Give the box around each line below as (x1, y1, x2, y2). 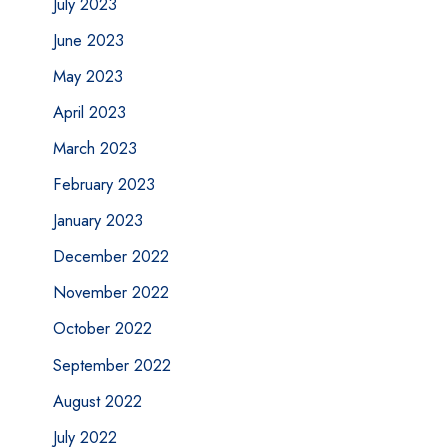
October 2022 (52, 316, 152, 341)
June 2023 (52, 27, 124, 52)
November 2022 (52, 280, 169, 305)
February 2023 (52, 172, 155, 197)
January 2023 (52, 208, 143, 233)
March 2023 (52, 135, 137, 160)
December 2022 (52, 244, 169, 269)
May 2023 (52, 63, 123, 88)
